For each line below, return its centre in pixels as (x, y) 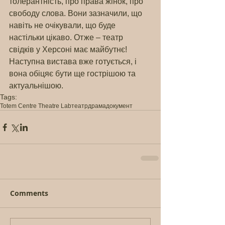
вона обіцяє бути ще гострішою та (73, 74)
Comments (29, 193)
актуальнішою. (36, 86)
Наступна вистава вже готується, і (74, 62)
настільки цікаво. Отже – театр (67, 37)
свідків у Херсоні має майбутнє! (69, 49)
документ (119, 106)
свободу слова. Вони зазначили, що (77, 13)
